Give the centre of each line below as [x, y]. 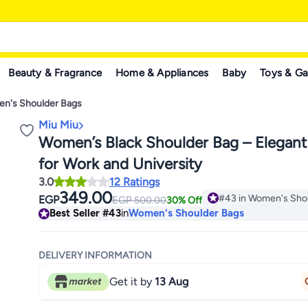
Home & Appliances [162, 73]
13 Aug [172, 281]
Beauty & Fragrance [55, 73]
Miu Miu [58, 125]
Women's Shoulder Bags [186, 213]
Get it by [132, 281]
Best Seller [75, 213]
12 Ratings [134, 182]
